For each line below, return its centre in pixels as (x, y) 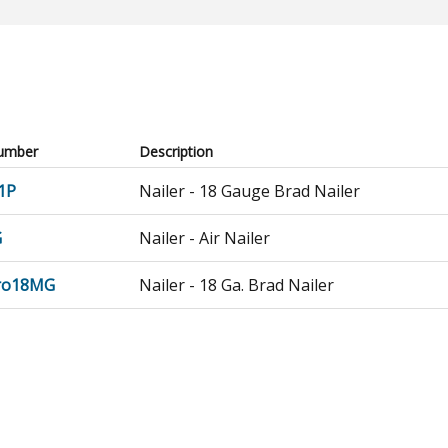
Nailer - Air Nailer (205, 238)
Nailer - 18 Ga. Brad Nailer (237, 285)
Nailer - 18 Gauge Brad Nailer (250, 191)
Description (176, 151)
